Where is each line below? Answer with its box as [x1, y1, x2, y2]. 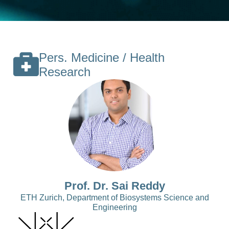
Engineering [92, 203, 137, 212]
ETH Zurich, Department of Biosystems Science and [20, 193, 209, 202]
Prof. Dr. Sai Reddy [64, 179, 165, 192]
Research [39, 65, 90, 79]
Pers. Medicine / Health [39, 51, 165, 64]
